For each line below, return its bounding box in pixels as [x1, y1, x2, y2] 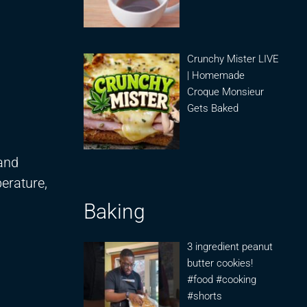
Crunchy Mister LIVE [187, 52, 280, 65]
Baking [84, 199, 145, 224]
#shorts [187, 290, 223, 303]
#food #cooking [187, 273, 257, 286]
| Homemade [187, 69, 245, 82]
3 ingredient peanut [187, 241, 273, 254]
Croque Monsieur [187, 85, 265, 98]
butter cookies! [187, 257, 254, 270]
